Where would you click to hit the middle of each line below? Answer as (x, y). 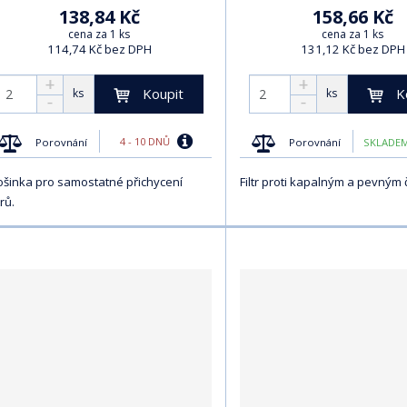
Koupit (163, 93)
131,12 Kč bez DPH (352, 49)
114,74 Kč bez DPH (99, 49)
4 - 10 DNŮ (146, 142)
